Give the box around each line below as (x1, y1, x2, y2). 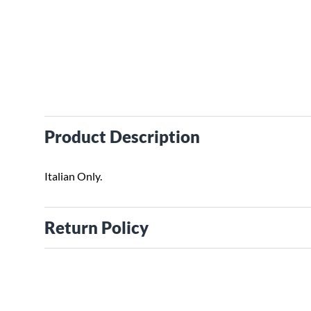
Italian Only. (44, 169, 102, 183)
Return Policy (44, 217, 149, 237)
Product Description (44, 126, 200, 146)
